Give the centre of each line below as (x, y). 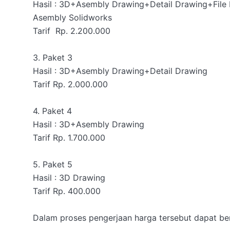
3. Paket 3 (54, 57)
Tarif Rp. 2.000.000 (70, 84)
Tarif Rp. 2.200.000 (72, 31)
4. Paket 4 (54, 111)
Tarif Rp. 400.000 (67, 191)
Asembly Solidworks (72, 17)
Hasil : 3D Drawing (69, 178)
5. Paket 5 (53, 164)
